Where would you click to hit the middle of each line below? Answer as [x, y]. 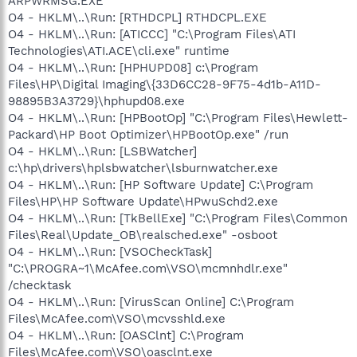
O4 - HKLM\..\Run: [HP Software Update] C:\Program [161, 185]
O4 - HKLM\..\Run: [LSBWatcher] [102, 151]
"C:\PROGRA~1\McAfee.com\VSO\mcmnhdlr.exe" [148, 269]
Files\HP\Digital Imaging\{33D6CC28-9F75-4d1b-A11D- [165, 84]
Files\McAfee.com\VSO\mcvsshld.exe [117, 319]
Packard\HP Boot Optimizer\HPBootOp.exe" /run [148, 135]
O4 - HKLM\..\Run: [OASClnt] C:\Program [126, 335]
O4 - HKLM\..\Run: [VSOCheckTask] [110, 252]
